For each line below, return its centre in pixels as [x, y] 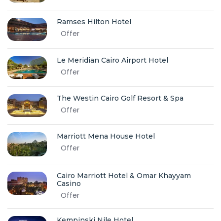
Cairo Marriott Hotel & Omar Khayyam [124, 175]
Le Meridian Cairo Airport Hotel [112, 60]
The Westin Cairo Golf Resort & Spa [120, 98]
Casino [69, 183]
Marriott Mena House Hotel [106, 136]
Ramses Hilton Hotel [94, 21]
